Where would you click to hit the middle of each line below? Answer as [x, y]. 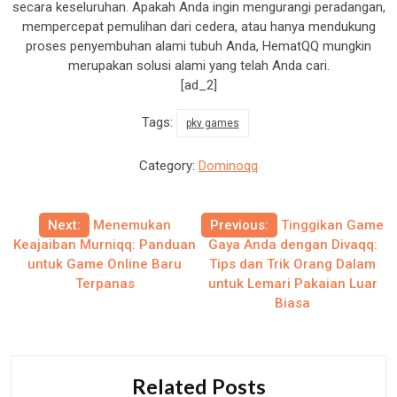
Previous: [239, 226]
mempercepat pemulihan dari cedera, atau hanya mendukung [198, 27]
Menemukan [132, 226]
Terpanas [105, 284]
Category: [169, 166]
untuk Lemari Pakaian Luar [292, 284]
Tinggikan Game [332, 226]
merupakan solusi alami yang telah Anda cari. [198, 66]
